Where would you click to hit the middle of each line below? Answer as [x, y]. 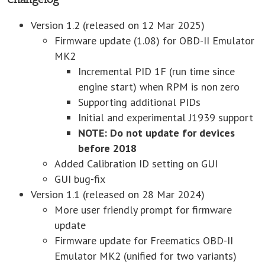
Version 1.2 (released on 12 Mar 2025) [118, 25]
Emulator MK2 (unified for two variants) [146, 256]
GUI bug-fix [80, 179]
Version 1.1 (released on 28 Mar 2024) [118, 194]
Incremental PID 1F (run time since [156, 71]
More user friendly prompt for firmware [143, 209]
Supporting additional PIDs [139, 102]
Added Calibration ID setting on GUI [136, 163]
